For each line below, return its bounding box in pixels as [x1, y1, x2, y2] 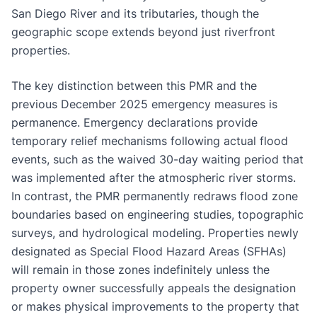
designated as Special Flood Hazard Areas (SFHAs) [11, 243, 287, 258]
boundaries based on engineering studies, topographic [11, 207, 304, 221]
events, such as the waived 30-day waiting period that [11, 151, 304, 166]
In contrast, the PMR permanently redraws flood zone [11, 188, 298, 203]
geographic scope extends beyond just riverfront [11, 24, 275, 39]
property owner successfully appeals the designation [11, 280, 296, 295]
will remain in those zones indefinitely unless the [11, 262, 270, 277]
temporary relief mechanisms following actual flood [11, 133, 288, 148]
